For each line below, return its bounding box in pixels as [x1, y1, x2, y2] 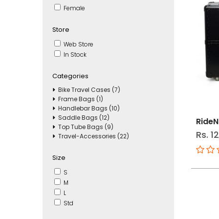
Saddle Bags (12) [58, 113, 109, 122]
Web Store [62, 40, 93, 48]
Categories [52, 71, 88, 81]
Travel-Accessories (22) [58, 131, 129, 140]
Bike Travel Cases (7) [58, 85, 120, 94]
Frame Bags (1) [58, 94, 103, 103]
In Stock [62, 50, 87, 59]
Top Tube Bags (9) [58, 122, 113, 131]
